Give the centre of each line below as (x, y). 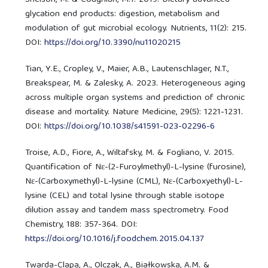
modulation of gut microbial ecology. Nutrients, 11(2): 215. (136, 28)
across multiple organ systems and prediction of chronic (135, 98)
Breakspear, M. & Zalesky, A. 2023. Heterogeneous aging (135, 83)
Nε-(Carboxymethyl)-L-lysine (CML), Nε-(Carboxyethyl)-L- (134, 182)
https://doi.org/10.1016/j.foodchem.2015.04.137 (115, 239)
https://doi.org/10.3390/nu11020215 (113, 43)
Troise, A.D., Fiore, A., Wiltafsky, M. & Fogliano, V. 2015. (130, 153)
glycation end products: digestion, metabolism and (123, 14)
